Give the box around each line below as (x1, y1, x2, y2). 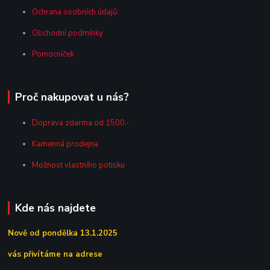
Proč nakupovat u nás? (14, 89, 129, 104)
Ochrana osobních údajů (32, 6, 118, 17)
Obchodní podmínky (32, 27, 104, 39)
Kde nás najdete (14, 200, 96, 215)
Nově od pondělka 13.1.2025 (8, 228, 118, 239)
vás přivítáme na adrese (8, 249, 103, 260)
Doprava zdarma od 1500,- (32, 117, 130, 128)
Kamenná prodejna (32, 138, 99, 149)
